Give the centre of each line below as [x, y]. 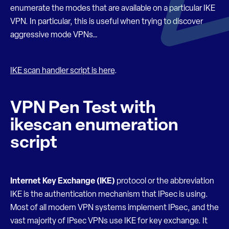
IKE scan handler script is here [62, 71]
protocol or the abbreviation [165, 181]
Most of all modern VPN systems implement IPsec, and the [114, 208]
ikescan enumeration [94, 126]
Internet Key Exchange [53, 181]
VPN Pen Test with [83, 109]
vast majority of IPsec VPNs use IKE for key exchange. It [109, 221]
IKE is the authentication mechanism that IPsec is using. [109, 195]
